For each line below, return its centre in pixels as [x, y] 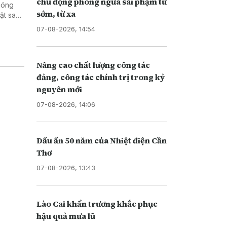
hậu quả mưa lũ [66, 216]
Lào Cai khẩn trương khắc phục [97, 203]
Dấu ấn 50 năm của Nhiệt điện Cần [101, 140]
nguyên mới [59, 89]
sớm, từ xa [56, 13]
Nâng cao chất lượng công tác [93, 65]
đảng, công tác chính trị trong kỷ [100, 77]
